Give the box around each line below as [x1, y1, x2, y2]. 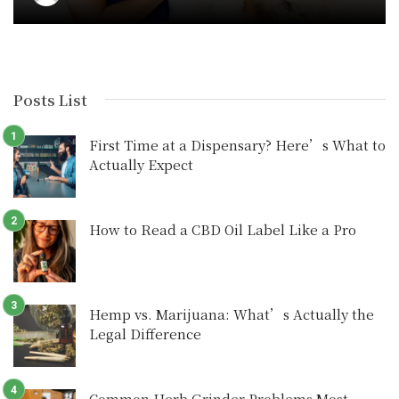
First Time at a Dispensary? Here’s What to [89, 134, 386, 154]
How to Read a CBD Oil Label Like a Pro [89, 219, 356, 239]
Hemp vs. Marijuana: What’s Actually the [89, 304, 374, 323]
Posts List [13, 87, 87, 110]
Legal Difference [89, 323, 201, 343]
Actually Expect [89, 154, 193, 174]
